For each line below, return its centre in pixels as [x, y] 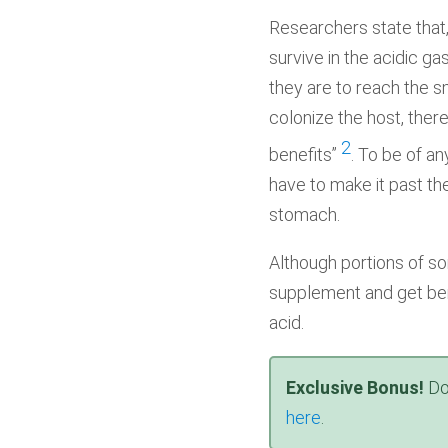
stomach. [304, 214]
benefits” [304, 154]
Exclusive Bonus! [354, 387]
